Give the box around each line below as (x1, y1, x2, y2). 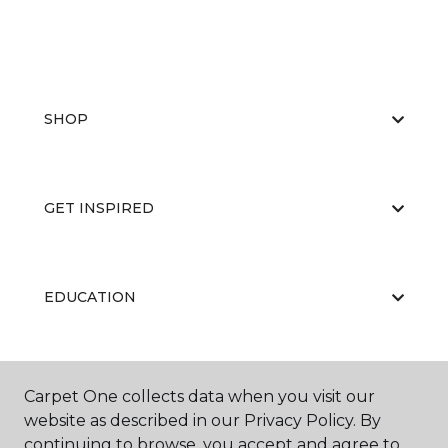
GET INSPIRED (44, 199, 154, 217)
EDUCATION (44, 288, 136, 306)
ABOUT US (44, 377, 122, 395)
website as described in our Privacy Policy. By (24, 411, 381, 430)
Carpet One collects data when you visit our (24, 387, 375, 406)
